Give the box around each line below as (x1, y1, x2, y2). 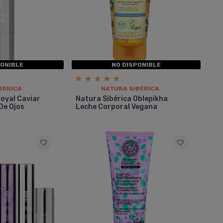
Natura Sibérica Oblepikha (75, 94, 168, 103)
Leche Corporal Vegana (75, 102, 157, 111)
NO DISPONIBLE (111, 61, 161, 68)
